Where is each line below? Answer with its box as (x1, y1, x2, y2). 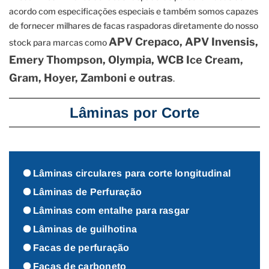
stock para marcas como (9, 37, 109, 47)
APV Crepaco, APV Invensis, (109, 35, 258, 48)
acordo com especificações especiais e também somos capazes (9, 5, 258, 16)
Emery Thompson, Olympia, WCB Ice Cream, (9, 53, 243, 66)
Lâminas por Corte (69, 104, 200, 121)
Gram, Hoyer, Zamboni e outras (9, 71, 173, 84)
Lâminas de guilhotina (33, 224, 138, 235)
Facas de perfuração (33, 243, 130, 253)
